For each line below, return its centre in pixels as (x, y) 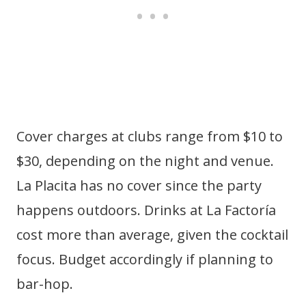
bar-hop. (45, 284)
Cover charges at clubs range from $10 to (150, 137)
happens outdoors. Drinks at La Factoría (146, 210)
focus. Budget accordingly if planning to (145, 260)
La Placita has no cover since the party (139, 186)
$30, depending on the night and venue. (145, 161)
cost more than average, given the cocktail (152, 235)
